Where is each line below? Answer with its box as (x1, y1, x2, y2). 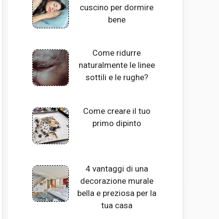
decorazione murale (80, 175, 153, 186)
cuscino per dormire (80, 2, 154, 12)
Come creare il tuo (83, 106, 151, 116)
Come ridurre (92, 48, 141, 58)
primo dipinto (92, 118, 141, 128)
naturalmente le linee (78, 60, 155, 70)
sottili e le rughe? (85, 72, 148, 83)
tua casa (101, 200, 132, 210)
